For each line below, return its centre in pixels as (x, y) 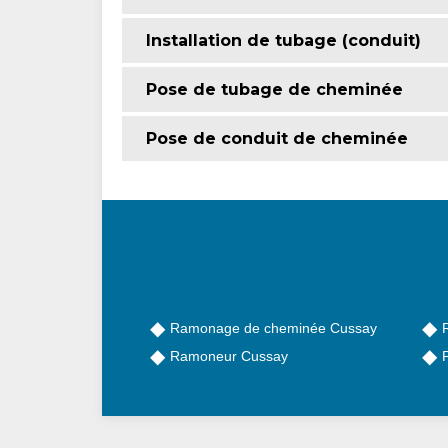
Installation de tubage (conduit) (283, 40)
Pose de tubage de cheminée (274, 89)
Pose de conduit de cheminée (277, 138)
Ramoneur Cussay (229, 355)
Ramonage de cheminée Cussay (273, 327)
